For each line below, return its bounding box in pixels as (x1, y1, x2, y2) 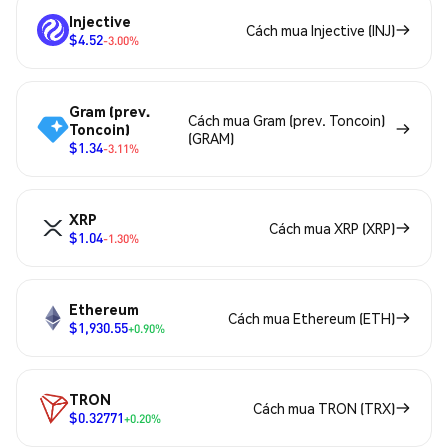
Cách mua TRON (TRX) (253, 399, 395, 418)
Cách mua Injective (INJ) (246, 21, 395, 40)
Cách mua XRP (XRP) (269, 219, 395, 238)
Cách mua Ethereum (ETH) (228, 309, 395, 328)
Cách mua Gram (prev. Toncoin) (187, 111, 385, 130)
